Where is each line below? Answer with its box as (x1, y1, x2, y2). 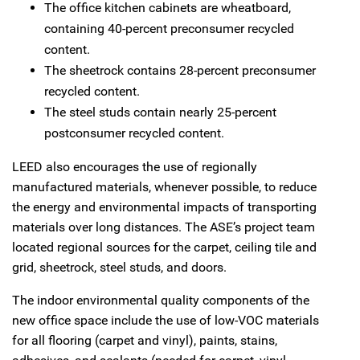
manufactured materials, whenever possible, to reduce (12, 178, 317, 194)
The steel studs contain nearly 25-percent (44, 104, 276, 120)
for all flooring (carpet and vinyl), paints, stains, (12, 332, 277, 348)
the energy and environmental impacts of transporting (12, 198, 317, 215)
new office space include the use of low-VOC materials (12, 312, 319, 328)
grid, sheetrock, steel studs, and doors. (12, 259, 227, 275)
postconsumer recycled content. (44, 125, 224, 141)
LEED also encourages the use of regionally (12, 158, 257, 174)
